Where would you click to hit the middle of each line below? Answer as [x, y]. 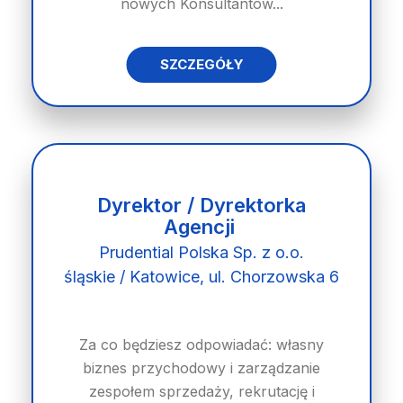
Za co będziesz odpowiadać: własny [201, 345]
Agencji [201, 227]
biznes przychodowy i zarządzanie [201, 368]
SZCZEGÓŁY [201, 64]
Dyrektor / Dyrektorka [201, 205]
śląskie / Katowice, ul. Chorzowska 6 [201, 277]
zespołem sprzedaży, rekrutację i [201, 391]
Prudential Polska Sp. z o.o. [201, 252]
